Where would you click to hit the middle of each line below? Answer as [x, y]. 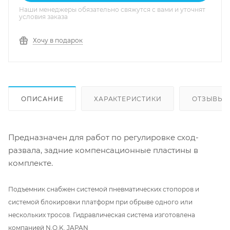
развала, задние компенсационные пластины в [103, 150]
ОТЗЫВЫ [208, 99]
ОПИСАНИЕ [42, 99]
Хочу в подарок [58, 40]
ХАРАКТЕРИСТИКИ [128, 99]
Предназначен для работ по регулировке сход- [103, 137]
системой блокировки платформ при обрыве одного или [100, 202]
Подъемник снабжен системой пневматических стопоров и [104, 189]
